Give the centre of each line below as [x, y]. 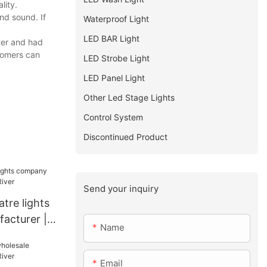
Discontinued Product [126, 136]
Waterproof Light [117, 18]
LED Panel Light [114, 77]
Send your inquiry [121, 188]
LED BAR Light [112, 38]
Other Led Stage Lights [129, 97]
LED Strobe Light [117, 58]
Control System [114, 117]
